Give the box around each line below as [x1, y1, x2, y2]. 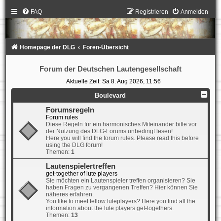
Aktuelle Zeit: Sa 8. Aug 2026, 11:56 [66, 78, 161, 85]
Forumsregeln [45, 106, 94, 114]
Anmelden [181, 8, 209, 15]
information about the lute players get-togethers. [45, 205, 174, 212]
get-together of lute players [45, 170, 117, 178]
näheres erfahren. [45, 191, 94, 198]
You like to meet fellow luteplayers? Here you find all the [45, 198, 195, 205]
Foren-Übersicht [82, 44, 129, 51]
